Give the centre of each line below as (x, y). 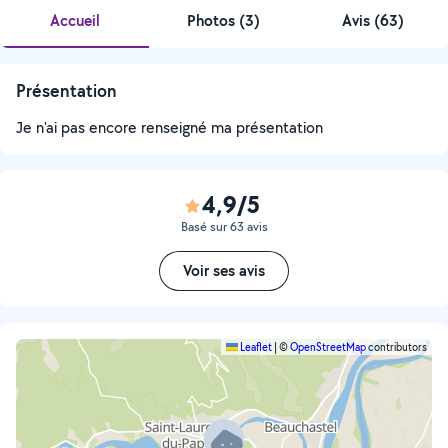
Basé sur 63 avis (224, 226)
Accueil (74, 20)
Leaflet (255, 347)
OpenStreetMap (328, 347)
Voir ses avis (224, 270)
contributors (396, 347)
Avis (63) (373, 20)
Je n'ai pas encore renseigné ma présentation (169, 127)
